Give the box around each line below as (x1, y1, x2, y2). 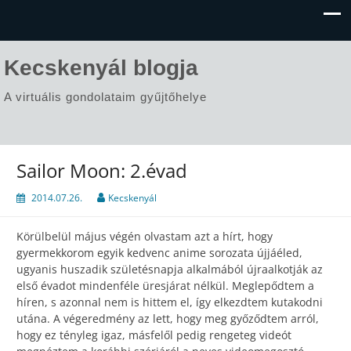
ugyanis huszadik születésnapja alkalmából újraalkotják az (16, 262, 323, 277)
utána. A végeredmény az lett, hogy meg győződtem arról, (16, 311, 319, 327)
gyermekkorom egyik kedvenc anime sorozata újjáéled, (16, 245, 302, 261)
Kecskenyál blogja (4, 56, 198, 80)
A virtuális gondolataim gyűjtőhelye (4, 90, 207, 103)
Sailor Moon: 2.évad (16, 157, 187, 184)
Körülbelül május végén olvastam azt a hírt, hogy (16, 229, 273, 244)
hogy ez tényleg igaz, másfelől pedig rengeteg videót (16, 327, 291, 343)
